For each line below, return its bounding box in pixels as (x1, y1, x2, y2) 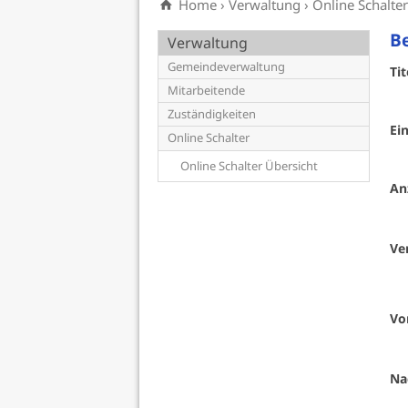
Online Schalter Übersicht (179, 158, 318, 174)
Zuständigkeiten (167, 106, 256, 122)
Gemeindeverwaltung (167, 58, 285, 75)
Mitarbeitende (167, 82, 245, 98)
